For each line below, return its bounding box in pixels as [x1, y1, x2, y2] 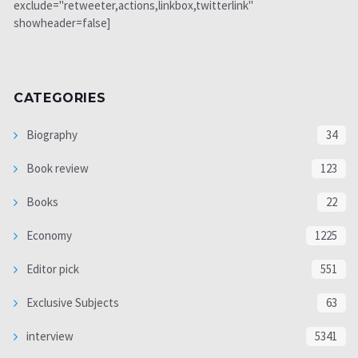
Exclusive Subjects [24, 294, 119, 310]
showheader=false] [14, 15, 110, 31]
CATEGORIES [14, 89, 106, 105]
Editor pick [24, 261, 79, 276]
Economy [24, 227, 72, 243]
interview [24, 328, 74, 344]
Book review [24, 160, 89, 176]
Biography [24, 126, 78, 142]
